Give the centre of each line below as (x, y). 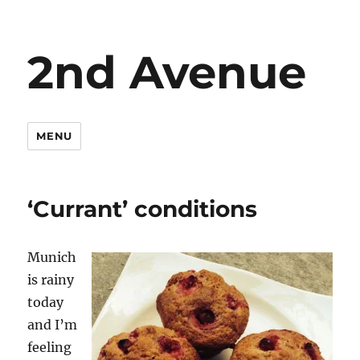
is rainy (51, 280)
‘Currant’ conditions (143, 209)
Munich (52, 257)
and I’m (53, 325)
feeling (50, 347)
